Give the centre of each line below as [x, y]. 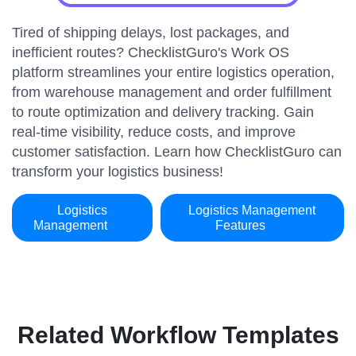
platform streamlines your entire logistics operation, [173, 72]
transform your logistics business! [118, 172]
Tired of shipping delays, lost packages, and [151, 33]
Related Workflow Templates [178, 335]
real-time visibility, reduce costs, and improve [154, 132]
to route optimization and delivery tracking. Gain [163, 112]
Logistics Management [252, 210]
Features [242, 225]
